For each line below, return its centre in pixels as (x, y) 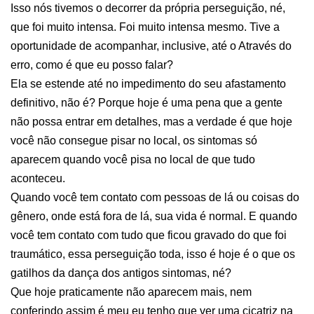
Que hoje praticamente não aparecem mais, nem (131, 292)
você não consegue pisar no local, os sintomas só (134, 141)
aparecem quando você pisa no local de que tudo (133, 159)
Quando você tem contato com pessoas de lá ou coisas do (155, 197)
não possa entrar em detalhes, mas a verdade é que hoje (151, 122)
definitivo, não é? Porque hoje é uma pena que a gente (146, 103)
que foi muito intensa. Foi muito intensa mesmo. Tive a (145, 27)
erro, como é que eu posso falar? (92, 65)
